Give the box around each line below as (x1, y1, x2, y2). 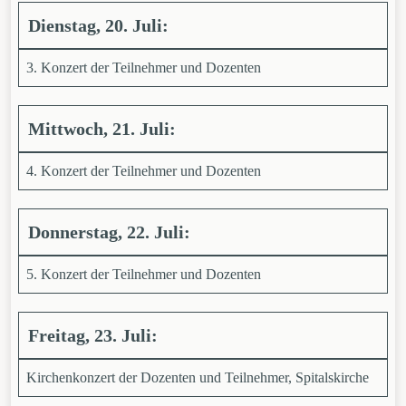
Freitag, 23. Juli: (28, 325, 162, 345)
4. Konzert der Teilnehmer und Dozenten (26, 163, 261, 179)
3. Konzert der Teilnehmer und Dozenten (26, 60, 261, 75)
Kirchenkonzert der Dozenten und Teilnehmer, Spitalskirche (26, 370, 369, 385)
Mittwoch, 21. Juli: (28, 119, 180, 139)
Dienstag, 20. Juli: (28, 15, 173, 35)
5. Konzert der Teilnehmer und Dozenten (26, 266, 261, 282)
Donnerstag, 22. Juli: (28, 222, 190, 242)
